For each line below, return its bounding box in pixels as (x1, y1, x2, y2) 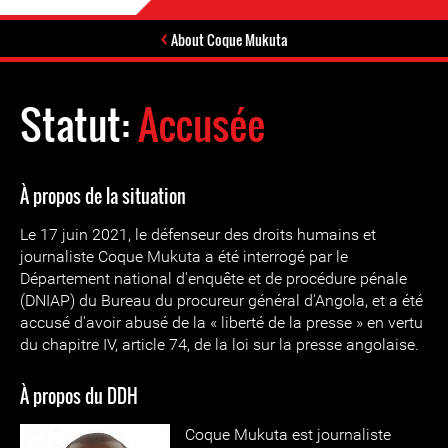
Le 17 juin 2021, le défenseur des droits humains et (20, 225, 376, 244)
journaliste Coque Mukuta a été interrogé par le (20, 247, 348, 266)
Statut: (20, 94, 138, 154)
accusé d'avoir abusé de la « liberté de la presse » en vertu (20, 313, 423, 332)
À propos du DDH (20, 383, 138, 409)
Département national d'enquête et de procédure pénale (20, 269, 407, 288)
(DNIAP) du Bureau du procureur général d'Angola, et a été (20, 291, 423, 310)
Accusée (138, 94, 265, 154)
